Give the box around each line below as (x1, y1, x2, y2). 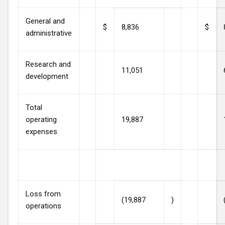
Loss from (26, 189, 61, 198)
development (26, 71, 68, 81)
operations (26, 201, 61, 210)
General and (26, 16, 65, 26)
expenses (26, 127, 57, 136)
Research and (26, 59, 71, 69)
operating (26, 115, 57, 124)
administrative (26, 28, 72, 38)
